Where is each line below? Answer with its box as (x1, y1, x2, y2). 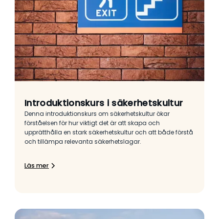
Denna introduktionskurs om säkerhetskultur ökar (24, 109, 170, 118)
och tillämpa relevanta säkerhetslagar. (24, 137, 141, 146)
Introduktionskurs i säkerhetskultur (24, 97, 183, 109)
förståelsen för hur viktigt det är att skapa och (24, 119, 160, 128)
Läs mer (24, 161, 49, 170)
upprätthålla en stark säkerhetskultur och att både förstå (24, 128, 193, 137)
